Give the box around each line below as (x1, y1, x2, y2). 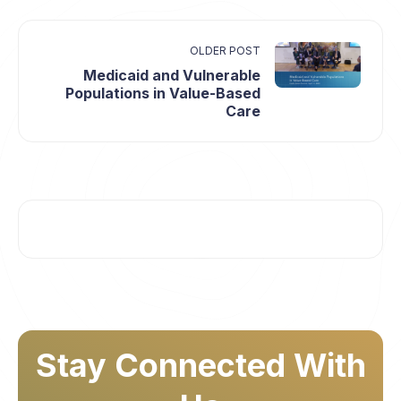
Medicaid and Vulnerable (83, 65, 260, 84)
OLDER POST (190, 43, 260, 57)
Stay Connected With (35, 345, 366, 385)
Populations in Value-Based (65, 83, 260, 102)
